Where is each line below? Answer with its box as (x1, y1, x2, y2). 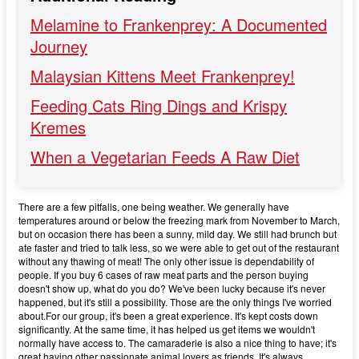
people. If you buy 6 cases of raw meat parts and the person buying (18, 268, 309, 282)
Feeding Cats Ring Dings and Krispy (30, 94, 287, 118)
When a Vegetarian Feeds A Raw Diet (30, 145, 300, 169)
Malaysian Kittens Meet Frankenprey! (30, 64, 295, 88)
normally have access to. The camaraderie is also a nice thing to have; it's (18, 336, 337, 350)
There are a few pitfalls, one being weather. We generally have (18, 200, 289, 214)
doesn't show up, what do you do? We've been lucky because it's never (18, 281, 325, 296)
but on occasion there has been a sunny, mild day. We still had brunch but (18, 227, 337, 241)
